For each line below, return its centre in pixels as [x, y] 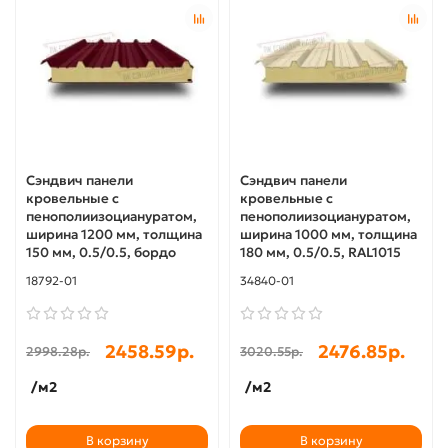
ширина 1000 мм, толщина [328, 234]
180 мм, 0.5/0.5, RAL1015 [320, 252]
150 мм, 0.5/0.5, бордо [101, 252]
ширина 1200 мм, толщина [114, 234]
